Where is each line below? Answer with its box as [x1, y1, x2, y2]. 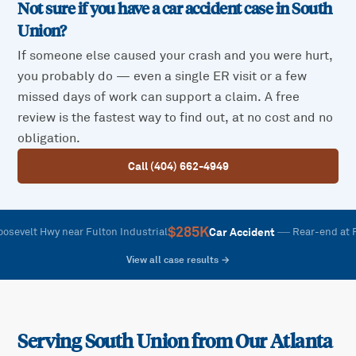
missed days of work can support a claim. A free [17, 89, 300, 106]
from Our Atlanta [188, 330, 333, 354]
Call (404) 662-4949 [127, 159, 229, 174]
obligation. [17, 130, 81, 147]
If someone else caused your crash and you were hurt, [17, 48, 334, 64]
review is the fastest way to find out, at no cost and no [17, 110, 334, 126]
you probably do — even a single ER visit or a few [17, 68, 308, 85]
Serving [17, 330, 85, 354]
